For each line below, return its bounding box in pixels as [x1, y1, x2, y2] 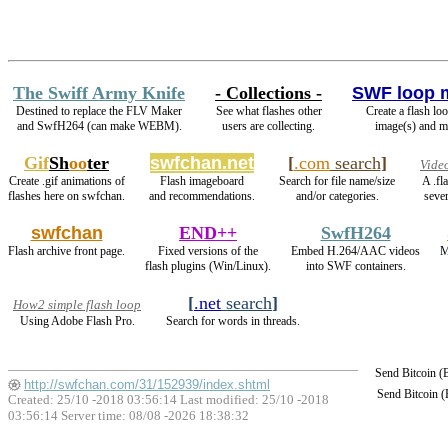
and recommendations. [149, 189, 255, 203]
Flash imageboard [160, 174, 244, 188]
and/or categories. [295, 189, 379, 203]
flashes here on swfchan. [8, 189, 125, 203]
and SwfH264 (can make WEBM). [16, 119, 182, 133]
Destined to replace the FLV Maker [16, 104, 182, 118]
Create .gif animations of [8, 174, 125, 188]
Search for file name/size [279, 174, 395, 188]
